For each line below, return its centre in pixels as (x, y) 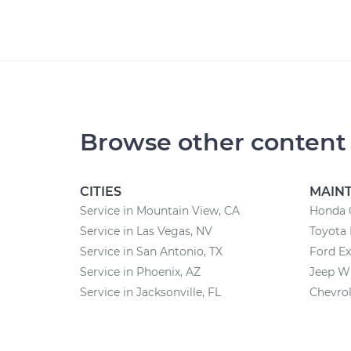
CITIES (101, 192)
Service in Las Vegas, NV (146, 231)
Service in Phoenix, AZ (140, 272)
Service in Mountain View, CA (160, 211)
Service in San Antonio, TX (151, 251)
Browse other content (213, 142)
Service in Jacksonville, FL (150, 292)
